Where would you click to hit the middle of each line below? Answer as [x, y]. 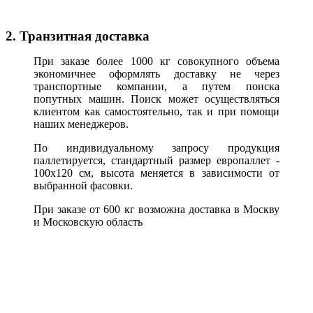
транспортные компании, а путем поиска [156, 86]
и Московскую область [88, 221]
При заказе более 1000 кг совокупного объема [156, 61]
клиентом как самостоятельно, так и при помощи [156, 111]
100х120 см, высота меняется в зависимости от [156, 173]
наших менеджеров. [81, 124]
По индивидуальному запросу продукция [156, 147]
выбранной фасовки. [83, 185]
